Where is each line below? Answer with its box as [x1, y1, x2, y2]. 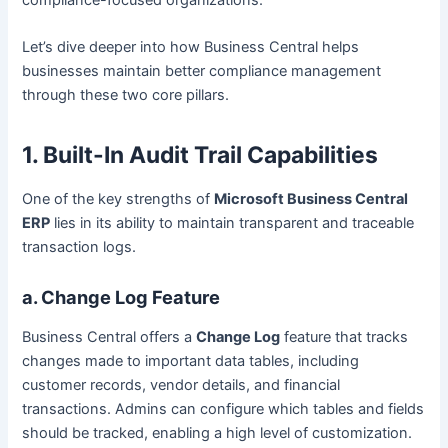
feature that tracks [280, 327, 409, 346]
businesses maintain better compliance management [22, 61, 382, 80]
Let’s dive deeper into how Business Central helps [22, 37, 360, 56]
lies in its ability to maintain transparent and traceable [50, 213, 415, 232]
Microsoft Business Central [214, 189, 409, 208]
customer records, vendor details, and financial [22, 375, 341, 394]
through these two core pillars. [22, 85, 230, 104]
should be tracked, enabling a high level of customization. [22, 423, 413, 442]
